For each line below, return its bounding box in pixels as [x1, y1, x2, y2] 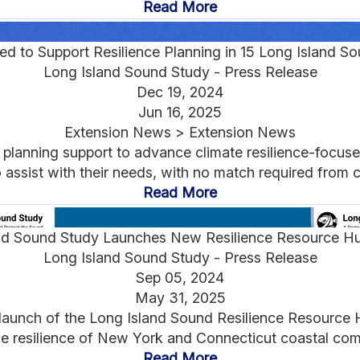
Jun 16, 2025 [138, 104, 222, 121]
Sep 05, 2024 [136, 269, 224, 287]
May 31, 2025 [134, 289, 226, 307]
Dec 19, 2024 [137, 84, 223, 101]
